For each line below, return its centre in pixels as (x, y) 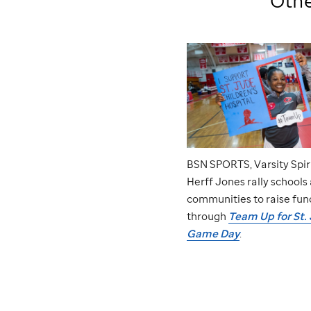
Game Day (213, 233)
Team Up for (260, 216)
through (206, 216)
